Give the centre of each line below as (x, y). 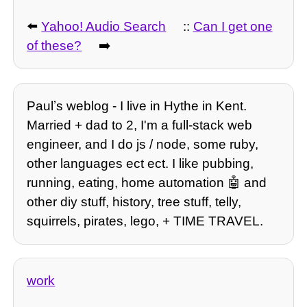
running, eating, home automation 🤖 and (147, 182)
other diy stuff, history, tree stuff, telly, (134, 201)
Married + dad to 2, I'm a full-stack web (140, 125)
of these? (54, 46)
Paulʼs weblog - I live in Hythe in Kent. (137, 106)
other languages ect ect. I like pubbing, (140, 163)
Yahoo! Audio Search (104, 27)
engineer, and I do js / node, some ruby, (143, 144)
